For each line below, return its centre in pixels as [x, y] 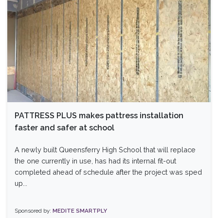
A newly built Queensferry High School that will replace [105, 149]
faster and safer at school [64, 127]
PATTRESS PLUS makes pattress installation [99, 115]
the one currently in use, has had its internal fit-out [95, 161]
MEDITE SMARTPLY [80, 210]
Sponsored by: [34, 210]
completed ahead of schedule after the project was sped [108, 172]
